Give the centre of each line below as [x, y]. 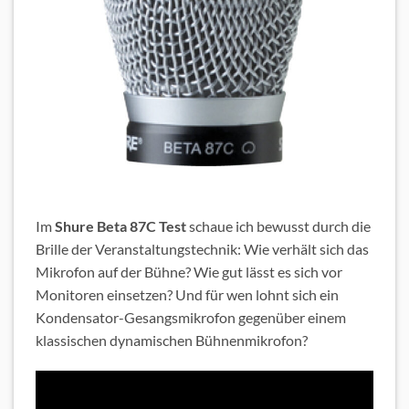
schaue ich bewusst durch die [278, 226]
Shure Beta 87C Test [121, 226]
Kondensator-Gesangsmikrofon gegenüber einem [191, 318]
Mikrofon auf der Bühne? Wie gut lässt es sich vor [189, 272]
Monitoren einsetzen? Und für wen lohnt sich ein [187, 295]
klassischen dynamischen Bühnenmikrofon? [172, 341]
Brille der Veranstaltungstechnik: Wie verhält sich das [202, 249]
